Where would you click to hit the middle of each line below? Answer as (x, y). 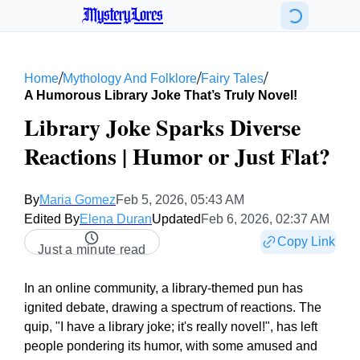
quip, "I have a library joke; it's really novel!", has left (171, 327)
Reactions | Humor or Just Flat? (177, 156)
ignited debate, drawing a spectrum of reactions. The (173, 307)
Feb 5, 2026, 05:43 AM (180, 200)
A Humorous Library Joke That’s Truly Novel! (161, 95)
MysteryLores (123, 15)
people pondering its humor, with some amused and (171, 346)
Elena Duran (116, 219)
